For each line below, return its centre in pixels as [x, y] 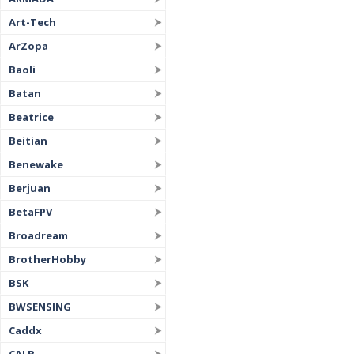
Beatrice [31, 117]
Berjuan [30, 188]
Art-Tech [32, 22]
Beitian [28, 141]
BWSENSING [40, 307]
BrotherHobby [47, 259]
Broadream [38, 235]
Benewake [36, 164]
